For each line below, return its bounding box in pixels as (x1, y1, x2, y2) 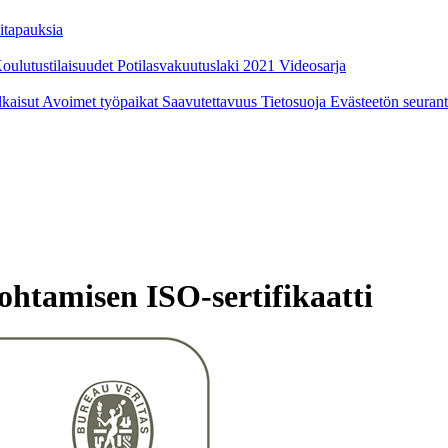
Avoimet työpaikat (42, 92, 162, 110)
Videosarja (279, 56, 346, 74)
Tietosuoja (261, 92, 330, 110)
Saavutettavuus (162, 92, 261, 110)
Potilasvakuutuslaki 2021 (117, 56, 279, 74)
